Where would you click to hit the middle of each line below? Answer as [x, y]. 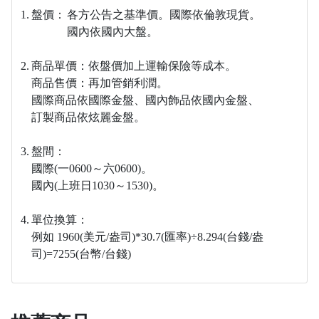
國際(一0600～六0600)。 [92, 169]
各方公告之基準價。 [118, 15]
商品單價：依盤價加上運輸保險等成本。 [134, 66]
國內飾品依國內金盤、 [202, 100]
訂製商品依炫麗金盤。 [88, 117]
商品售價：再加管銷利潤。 [100, 83]
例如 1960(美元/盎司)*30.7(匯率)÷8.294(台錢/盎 [147, 237]
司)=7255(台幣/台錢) [81, 254]
